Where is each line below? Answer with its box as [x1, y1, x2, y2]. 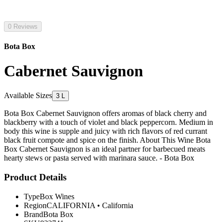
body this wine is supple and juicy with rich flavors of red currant [4, 127, 207, 136]
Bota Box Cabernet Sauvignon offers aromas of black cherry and [4, 109, 207, 118]
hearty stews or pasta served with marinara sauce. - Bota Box [4, 154, 194, 163]
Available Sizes [4, 91, 52, 100]
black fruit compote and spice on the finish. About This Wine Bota [4, 136, 211, 145]
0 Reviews [8, 23, 38, 30]
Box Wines [40, 192, 74, 201]
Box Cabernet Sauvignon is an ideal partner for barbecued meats [4, 145, 205, 154]
